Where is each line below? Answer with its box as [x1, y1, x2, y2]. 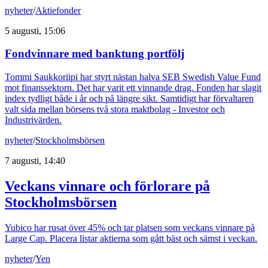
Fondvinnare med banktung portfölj [5, 47, 184, 60]
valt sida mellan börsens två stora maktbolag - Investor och [5, 104, 225, 115]
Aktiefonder [35, 5, 81, 16]
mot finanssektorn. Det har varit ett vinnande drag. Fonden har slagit [5, 83, 261, 93]
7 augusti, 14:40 [5, 156, 65, 166]
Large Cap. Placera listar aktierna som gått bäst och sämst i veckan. [5, 233, 257, 243]
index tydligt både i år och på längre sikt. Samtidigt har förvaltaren [5, 93, 254, 104]
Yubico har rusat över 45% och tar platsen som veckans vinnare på [5, 222, 255, 233]
